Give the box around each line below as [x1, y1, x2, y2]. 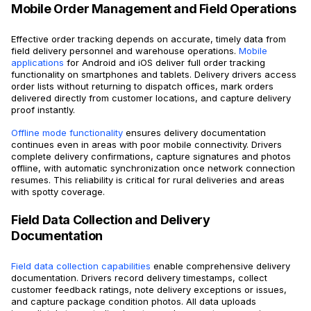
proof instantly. [11, 104, 75, 116]
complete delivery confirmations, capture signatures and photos [11, 151, 291, 162]
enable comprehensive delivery [151, 260, 290, 272]
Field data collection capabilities [11, 260, 151, 272]
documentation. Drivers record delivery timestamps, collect [11, 272, 267, 284]
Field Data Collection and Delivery [11, 212, 210, 228]
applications [11, 57, 64, 69]
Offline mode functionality [11, 127, 123, 139]
